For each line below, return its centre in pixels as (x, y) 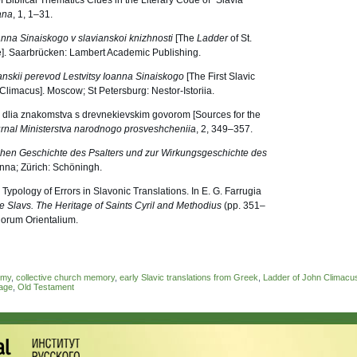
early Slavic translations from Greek (189, 277)
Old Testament (46, 287)
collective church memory (65, 277)
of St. (241, 38)
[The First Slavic (221, 76)
